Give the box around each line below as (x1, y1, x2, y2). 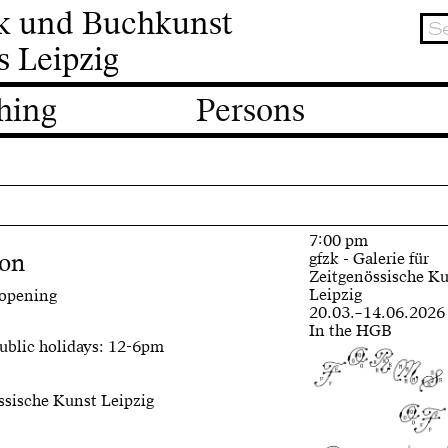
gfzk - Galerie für (309, 247, 430, 269)
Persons (195, 90, 305, 130)
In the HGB (309, 319, 393, 341)
